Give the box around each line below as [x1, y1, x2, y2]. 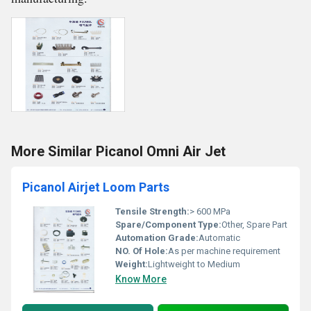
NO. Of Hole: [115, 246, 168, 256]
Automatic [199, 233, 240, 243]
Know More [115, 274, 167, 285]
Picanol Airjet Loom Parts [22, 180, 169, 194]
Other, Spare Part [221, 219, 287, 230]
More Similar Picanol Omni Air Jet [11, 143, 226, 160]
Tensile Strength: [115, 206, 190, 217]
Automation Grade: [115, 233, 199, 243]
